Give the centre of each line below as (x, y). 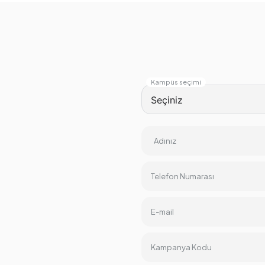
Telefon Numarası (182, 177)
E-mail (162, 212)
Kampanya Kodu (181, 248)
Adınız (165, 141)
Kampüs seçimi (176, 82)
